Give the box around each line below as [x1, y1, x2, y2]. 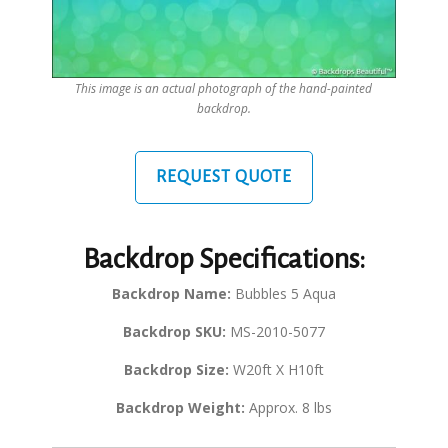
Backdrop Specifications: [82, 244, 365, 275]
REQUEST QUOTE [155, 168, 292, 187]
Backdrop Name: [111, 284, 231, 304]
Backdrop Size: [123, 360, 229, 380]
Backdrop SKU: [122, 322, 226, 342]
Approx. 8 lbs [244, 398, 332, 418]
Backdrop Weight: [115, 398, 245, 418]
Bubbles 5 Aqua [230, 284, 336, 304]
